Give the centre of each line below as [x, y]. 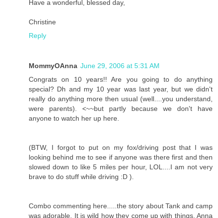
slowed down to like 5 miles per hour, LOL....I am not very [121, 167]
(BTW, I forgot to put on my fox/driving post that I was [121, 148]
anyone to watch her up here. [74, 118]
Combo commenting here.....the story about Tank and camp [121, 206]
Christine [42, 22]
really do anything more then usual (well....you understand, [121, 99]
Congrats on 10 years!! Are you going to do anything [121, 80]
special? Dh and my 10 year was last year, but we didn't [121, 89]
